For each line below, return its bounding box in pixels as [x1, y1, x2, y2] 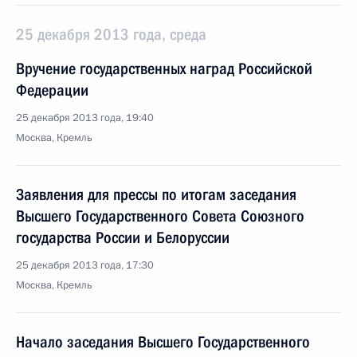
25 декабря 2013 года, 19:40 [16, 111, 154, 125]
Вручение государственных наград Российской [16, 59, 312, 78]
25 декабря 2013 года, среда [16, 25, 206, 44]
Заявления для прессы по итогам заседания [16, 185, 296, 204]
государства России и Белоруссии [16, 228, 229, 247]
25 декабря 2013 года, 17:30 [16, 258, 154, 273]
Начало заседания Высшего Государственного [16, 332, 310, 351]
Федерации [16, 80, 88, 100]
